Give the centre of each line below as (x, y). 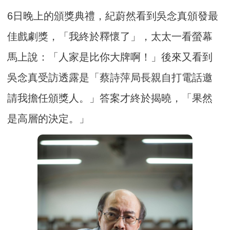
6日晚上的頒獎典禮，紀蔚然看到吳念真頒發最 (113, 16)
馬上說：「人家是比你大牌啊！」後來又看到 (110, 57)
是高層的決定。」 (49, 119)
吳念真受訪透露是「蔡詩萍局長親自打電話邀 (110, 78)
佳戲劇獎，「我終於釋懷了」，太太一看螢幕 (110, 37)
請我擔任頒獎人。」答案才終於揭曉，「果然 (110, 98)
